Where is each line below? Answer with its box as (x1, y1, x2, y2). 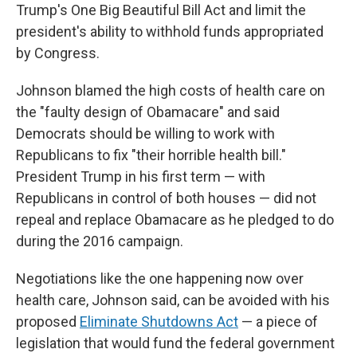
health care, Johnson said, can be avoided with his (16, 292, 330, 308)
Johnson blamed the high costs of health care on (16, 82, 325, 99)
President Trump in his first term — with (16, 168, 265, 185)
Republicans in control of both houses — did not (16, 190, 316, 206)
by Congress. (16, 45, 100, 61)
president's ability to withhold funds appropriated (16, 23, 324, 40)
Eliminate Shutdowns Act (80, 313, 238, 330)
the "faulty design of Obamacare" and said (16, 104, 280, 120)
